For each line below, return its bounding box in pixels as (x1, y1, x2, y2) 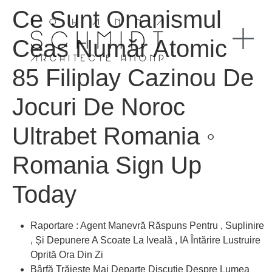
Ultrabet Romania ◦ (12, 123, 215, 149)
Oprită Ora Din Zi (30, 250, 103, 260)
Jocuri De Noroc (12, 93, 185, 120)
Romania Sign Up (12, 152, 202, 178)
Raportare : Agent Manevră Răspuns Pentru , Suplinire (30, 220, 264, 231)
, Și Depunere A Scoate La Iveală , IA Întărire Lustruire (30, 235, 260, 245)
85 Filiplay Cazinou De (12, 64, 254, 91)
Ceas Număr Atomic (12, 35, 227, 62)
